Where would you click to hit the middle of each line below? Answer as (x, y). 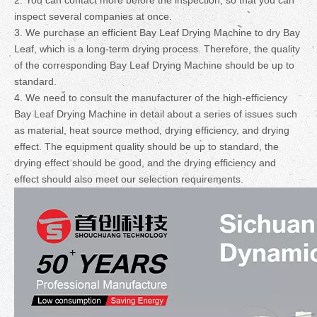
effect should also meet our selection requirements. (129, 179)
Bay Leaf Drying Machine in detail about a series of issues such (156, 114)
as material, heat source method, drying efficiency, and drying (152, 130)
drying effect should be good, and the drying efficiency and (145, 163)
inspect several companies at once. (93, 16)
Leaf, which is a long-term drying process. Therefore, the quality (157, 49)
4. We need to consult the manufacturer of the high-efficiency (151, 98)
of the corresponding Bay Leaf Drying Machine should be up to (154, 65)
